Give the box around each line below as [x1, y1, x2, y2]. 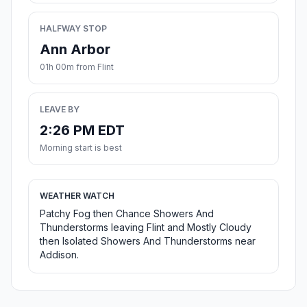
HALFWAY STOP [40, 23, 107, 34]
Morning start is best [40, 143, 122, 153]
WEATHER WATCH [40, 191, 114, 201]
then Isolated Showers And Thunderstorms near [40, 235, 256, 247]
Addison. [40, 249, 79, 261]
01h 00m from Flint [40, 62, 114, 73]
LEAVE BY [40, 104, 79, 115]
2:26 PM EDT [40, 122, 125, 139]
